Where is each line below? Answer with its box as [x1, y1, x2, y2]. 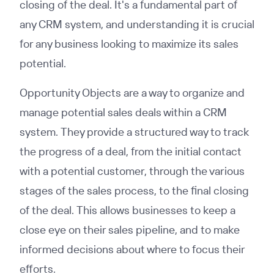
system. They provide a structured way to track [20, 125, 249, 139]
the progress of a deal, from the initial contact [20, 144, 242, 158]
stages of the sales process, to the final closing [20, 183, 249, 198]
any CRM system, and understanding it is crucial [20, 17, 254, 31]
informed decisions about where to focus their [20, 242, 245, 256]
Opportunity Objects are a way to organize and [20, 86, 245, 100]
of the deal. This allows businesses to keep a [20, 203, 235, 217]
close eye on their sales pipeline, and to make [20, 223, 240, 237]
